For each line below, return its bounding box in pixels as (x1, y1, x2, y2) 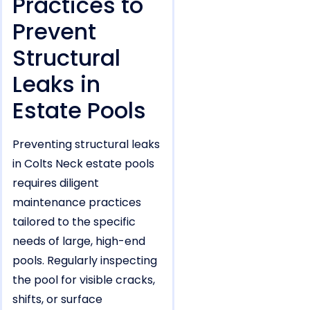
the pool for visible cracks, (12, 272, 155, 289)
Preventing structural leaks (12, 136, 160, 153)
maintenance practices (12, 194, 141, 211)
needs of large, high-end (12, 233, 145, 250)
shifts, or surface (12, 291, 102, 308)
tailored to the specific (12, 214, 136, 230)
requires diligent (12, 175, 99, 192)
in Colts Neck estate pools (12, 156, 154, 172)
